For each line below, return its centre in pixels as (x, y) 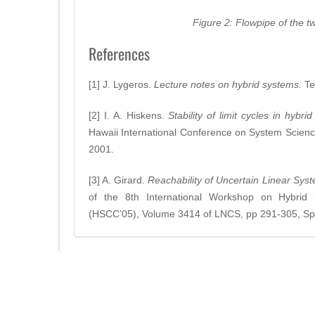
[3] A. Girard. (118, 180)
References (119, 54)
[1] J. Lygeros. (121, 85)
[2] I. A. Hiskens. (129, 116)
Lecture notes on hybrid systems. (228, 85)
